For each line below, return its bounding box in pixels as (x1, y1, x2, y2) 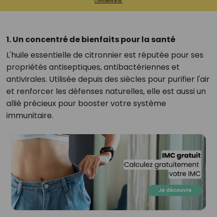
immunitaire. (6, 110, 53, 121)
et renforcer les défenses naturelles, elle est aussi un (6, 86, 206, 97)
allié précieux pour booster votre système (6, 98, 166, 109)
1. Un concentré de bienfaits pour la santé (6, 34, 175, 45)
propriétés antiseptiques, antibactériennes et (6, 62, 180, 73)
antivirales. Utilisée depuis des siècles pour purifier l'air (6, 74, 210, 85)
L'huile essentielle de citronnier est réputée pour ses (6, 49, 203, 61)
